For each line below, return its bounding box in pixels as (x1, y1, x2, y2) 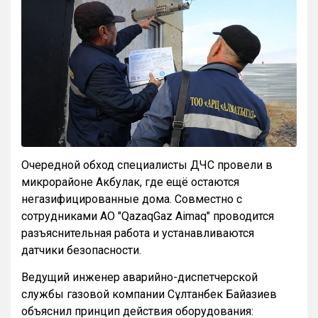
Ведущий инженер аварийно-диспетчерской (21, 270, 258, 284)
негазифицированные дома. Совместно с (21, 192, 242, 206)
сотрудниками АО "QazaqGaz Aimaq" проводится (21, 209, 274, 223)
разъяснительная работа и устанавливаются (21, 226, 254, 240)
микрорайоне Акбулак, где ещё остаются (21, 175, 239, 189)
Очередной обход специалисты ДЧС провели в (21, 158, 273, 172)
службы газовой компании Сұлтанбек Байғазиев (21, 287, 277, 301)
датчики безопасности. (21, 243, 141, 257)
